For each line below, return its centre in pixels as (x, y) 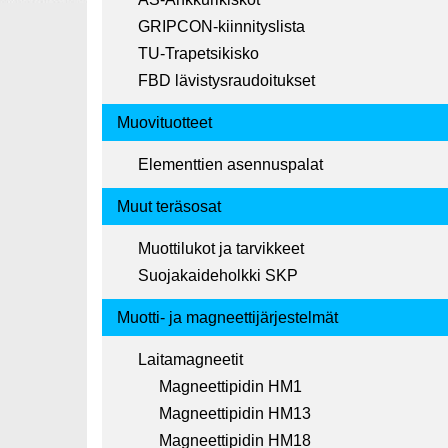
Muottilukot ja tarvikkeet (221, 249)
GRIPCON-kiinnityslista (221, 27)
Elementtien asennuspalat (230, 165)
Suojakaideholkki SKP (218, 276)
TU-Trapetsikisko (198, 54)
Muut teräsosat (169, 207)
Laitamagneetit (190, 360)
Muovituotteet (164, 123)
